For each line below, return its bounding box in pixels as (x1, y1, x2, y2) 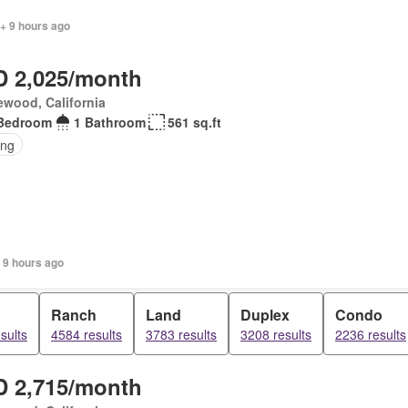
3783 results (146, 325, 217, 343)
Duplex (240, 304, 290, 325)
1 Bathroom (73, 113, 146, 131)
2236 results (335, 325, 406, 343)
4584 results (51, 325, 122, 343)
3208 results (240, 325, 311, 343)
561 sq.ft (167, 113, 221, 131)
